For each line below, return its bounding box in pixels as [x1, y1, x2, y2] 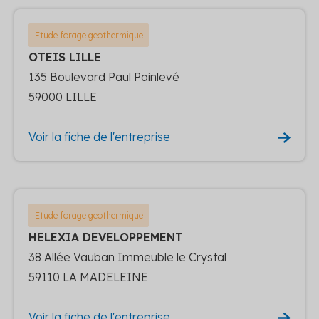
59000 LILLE [28, 89, 97, 104]
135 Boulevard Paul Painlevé [28, 69, 179, 84]
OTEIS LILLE [28, 49, 101, 64]
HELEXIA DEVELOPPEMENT [28, 229, 183, 244]
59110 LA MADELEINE [28, 269, 148, 284]
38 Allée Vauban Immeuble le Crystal [28, 249, 226, 264]
